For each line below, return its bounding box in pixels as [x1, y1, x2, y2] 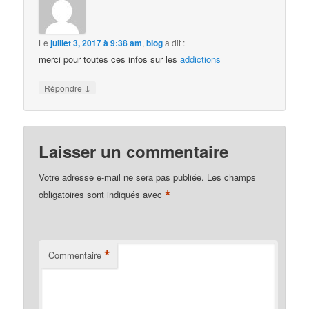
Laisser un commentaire [39, 139, 229, 163]
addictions [180, 52, 221, 66]
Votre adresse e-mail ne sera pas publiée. [39, 170, 205, 183]
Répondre [44, 82, 85, 94]
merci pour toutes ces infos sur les [39, 52, 181, 66]
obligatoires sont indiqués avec [39, 188, 166, 201]
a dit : [165, 37, 186, 49]
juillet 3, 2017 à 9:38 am [50, 37, 143, 50]
